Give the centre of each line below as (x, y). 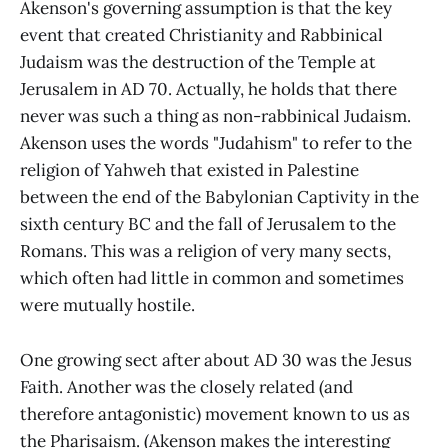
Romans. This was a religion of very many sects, (205, 251)
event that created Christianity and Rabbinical (201, 35)
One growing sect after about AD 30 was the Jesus (216, 359)
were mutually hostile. (107, 305)
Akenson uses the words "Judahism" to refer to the (216, 143)
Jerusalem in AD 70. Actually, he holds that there (208, 89)
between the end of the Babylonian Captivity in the (219, 197)
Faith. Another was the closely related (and (186, 386)
